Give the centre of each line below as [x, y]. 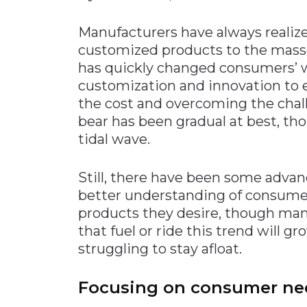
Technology [52, 180]
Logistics [42, 215]
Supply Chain [56, 157]
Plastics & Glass [60, 112]
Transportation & [65, 202]
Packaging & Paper [72, 89]
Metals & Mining [63, 66]
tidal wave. [114, 139]
